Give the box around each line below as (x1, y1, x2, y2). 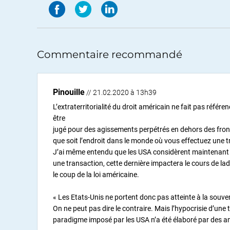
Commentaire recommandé (37, 48, 182, 61)
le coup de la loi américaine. (53, 170, 139, 179)
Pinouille (53, 87, 85, 97)
